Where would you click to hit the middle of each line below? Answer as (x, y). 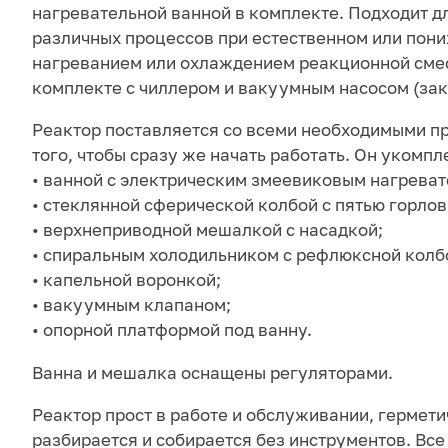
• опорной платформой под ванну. (172, 330)
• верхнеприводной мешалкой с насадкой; (207, 230)
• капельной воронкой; (126, 280)
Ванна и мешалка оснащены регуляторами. (212, 372)
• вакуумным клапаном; (131, 305)
